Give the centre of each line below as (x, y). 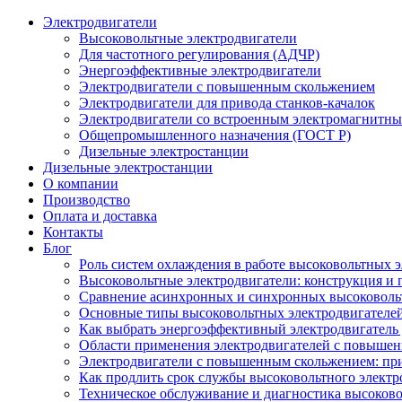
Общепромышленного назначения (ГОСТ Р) (215, 135)
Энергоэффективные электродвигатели (200, 70)
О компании (81, 184)
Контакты (73, 232)
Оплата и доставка (100, 216)
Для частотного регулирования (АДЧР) (199, 54)
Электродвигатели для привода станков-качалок (227, 103)
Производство (87, 200)
